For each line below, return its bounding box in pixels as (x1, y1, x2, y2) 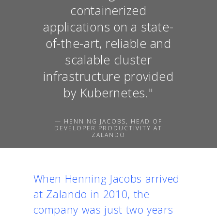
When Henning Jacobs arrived (33, 171, 180, 186)
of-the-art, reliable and (45, 35, 171, 52)
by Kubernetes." (63, 84, 154, 101)
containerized (70, 2, 147, 19)
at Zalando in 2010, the (33, 186, 150, 201)
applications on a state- (43, 18, 174, 35)
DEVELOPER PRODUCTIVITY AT (54, 124, 163, 133)
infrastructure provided (43, 68, 174, 85)
